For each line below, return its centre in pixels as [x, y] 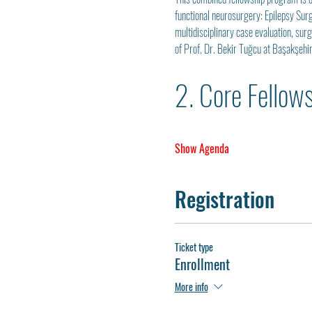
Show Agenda [202, 149]
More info [191, 286]
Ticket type [194, 247]
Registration [224, 199]
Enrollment [202, 264]
